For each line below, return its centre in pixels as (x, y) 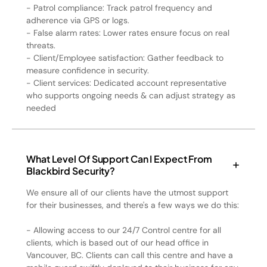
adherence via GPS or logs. (78, 20)
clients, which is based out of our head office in (117, 243)
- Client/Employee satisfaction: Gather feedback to (125, 58)
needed (41, 108)
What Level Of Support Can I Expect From (119, 159)
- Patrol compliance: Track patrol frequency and (119, 8)
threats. (41, 45)
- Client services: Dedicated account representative (126, 83)
